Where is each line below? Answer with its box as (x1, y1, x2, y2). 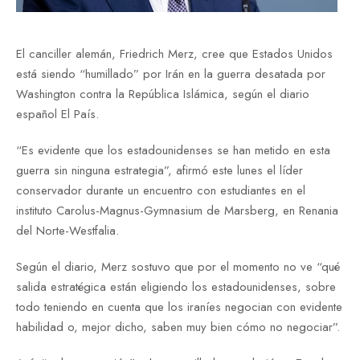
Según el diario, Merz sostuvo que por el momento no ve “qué (16, 258, 340, 276)
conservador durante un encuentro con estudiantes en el (16, 182, 305, 200)
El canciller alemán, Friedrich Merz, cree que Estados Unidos (16, 45, 333, 63)
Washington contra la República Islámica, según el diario (16, 85, 309, 104)
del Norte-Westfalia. (16, 222, 119, 240)
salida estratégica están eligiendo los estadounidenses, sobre (16, 278, 336, 297)
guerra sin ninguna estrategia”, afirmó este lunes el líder (16, 162, 303, 180)
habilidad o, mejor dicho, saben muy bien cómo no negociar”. (16, 318, 340, 337)
